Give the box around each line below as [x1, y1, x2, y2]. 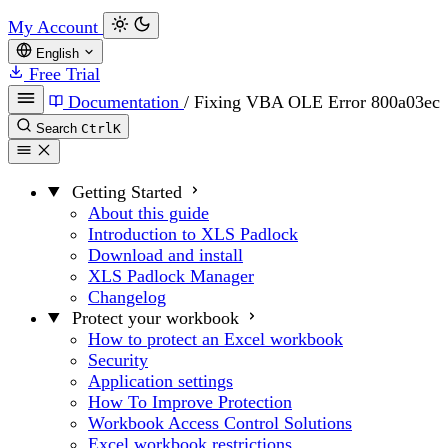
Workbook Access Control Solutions [88, 412, 352, 433]
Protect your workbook [71, 307, 239, 328]
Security [88, 349, 148, 370]
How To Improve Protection [88, 391, 292, 412]
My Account [8, 17, 103, 38]
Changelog [88, 286, 166, 307]
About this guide [88, 202, 209, 223]
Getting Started [71, 181, 182, 202]
